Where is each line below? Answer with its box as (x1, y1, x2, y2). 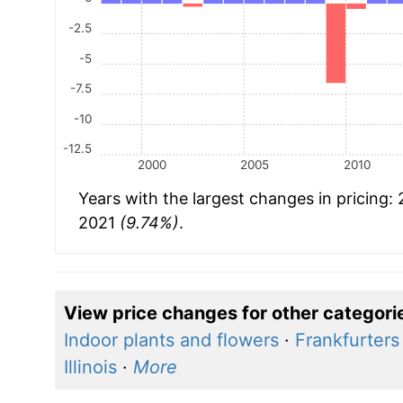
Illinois (63, 355, 117, 378)
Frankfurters (294, 328, 399, 351)
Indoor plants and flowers (63, 328, 279, 351)
